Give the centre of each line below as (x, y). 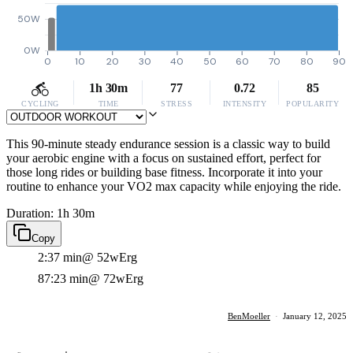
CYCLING (40, 104)
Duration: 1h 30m (50, 213)
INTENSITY (245, 104)
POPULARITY (313, 104)
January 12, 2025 (315, 316)
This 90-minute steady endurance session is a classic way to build (168, 144)
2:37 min (60, 257)
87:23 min (63, 279)
